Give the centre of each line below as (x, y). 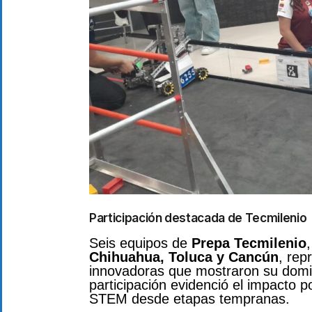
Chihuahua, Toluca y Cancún (184, 257)
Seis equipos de (140, 243)
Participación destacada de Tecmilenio (198, 217)
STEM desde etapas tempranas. (189, 298)
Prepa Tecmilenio (249, 243)
